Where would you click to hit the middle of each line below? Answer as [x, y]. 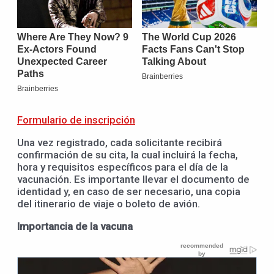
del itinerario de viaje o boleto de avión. [109, 203]
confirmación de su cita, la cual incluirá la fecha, [128, 154]
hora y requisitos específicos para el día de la [123, 167]
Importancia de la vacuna [75, 226]
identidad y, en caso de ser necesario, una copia [129, 191]
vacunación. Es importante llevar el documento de [133, 179]
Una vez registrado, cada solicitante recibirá [120, 142]
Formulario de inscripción [76, 120]
